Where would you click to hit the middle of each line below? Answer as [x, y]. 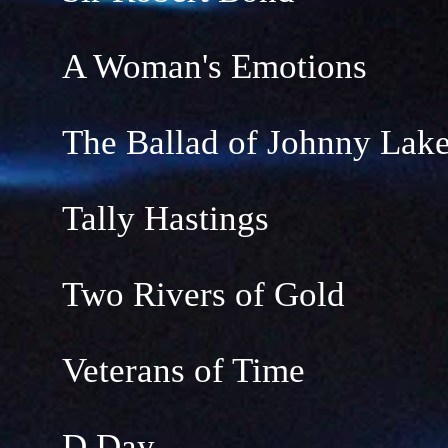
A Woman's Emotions [214, 66]
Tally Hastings [165, 218]
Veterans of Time [183, 370]
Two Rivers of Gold [203, 294]
